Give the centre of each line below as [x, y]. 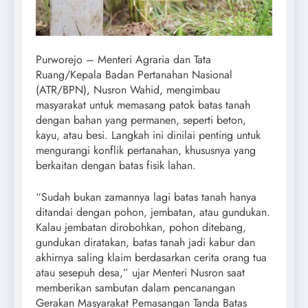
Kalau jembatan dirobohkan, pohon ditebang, [141, 227]
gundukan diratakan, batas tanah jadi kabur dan [145, 242]
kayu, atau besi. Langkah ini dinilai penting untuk [148, 135]
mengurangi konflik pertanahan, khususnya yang [146, 150]
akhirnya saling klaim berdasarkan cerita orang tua [151, 257]
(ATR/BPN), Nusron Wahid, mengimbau [128, 89]
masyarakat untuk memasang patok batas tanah [143, 104]
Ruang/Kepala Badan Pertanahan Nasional [134, 74]
